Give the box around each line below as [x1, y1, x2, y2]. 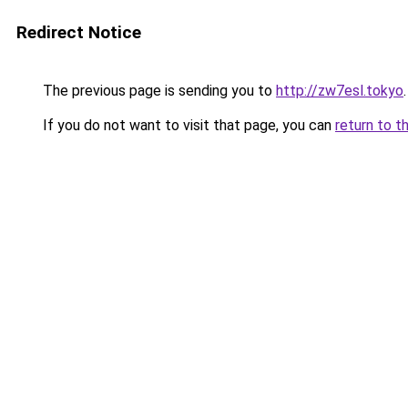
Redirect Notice [16, 22, 141, 43]
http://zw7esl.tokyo [276, 82, 403, 99]
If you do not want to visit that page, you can [39, 117, 335, 134]
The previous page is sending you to [39, 82, 276, 99]
